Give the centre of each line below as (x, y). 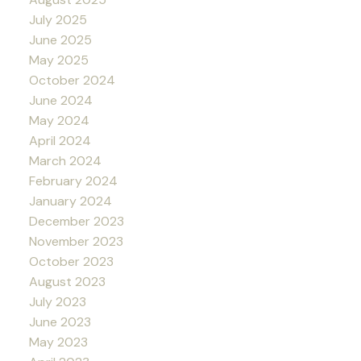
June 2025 (60, 39)
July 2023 (57, 301)
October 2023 (71, 261)
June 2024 (60, 100)
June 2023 (60, 322)
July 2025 (58, 19)
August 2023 (67, 281)
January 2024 (70, 201)
